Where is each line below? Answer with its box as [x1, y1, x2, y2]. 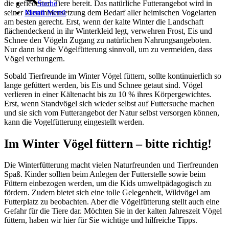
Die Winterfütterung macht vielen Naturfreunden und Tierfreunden [4, 161, 218, 170]
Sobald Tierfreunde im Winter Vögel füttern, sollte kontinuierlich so [4, 71, 221, 80]
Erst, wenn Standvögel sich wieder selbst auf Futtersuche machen [4, 99, 215, 108]
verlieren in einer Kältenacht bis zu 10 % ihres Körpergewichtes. [4, 89, 212, 99]
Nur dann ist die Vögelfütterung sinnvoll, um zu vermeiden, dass [4, 44, 212, 54]
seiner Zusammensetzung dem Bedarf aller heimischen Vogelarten [4, 8, 216, 17]
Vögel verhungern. [4, 54, 65, 63]
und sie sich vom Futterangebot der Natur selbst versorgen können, [4, 108, 219, 117]
